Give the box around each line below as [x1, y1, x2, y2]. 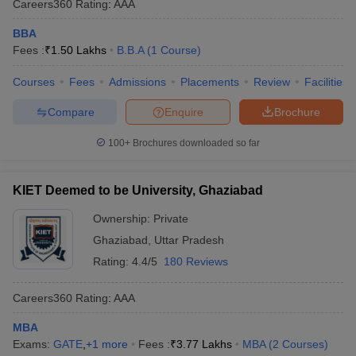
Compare [47, 105, 95, 118]
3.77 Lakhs [176, 338, 232, 350]
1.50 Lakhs [51, 44, 106, 56]
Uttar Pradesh [154, 234, 224, 246]
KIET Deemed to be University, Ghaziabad [13, 184, 263, 197]
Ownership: [93, 212, 153, 225]
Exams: [13, 338, 53, 350]
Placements [180, 75, 239, 88]
